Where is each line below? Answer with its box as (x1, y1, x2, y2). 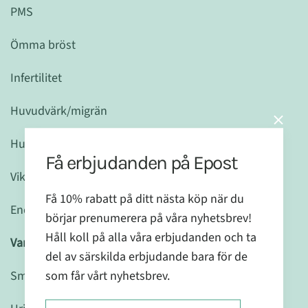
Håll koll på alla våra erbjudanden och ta (45, 228, 256, 245)
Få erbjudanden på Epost (45, 151, 238, 173)
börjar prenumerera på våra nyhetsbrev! (45, 209, 252, 226)
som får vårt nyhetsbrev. (45, 267, 170, 284)
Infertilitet (10, 69, 62, 87)
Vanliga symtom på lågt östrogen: (10, 234, 184, 252)
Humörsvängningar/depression (10, 135, 170, 153)
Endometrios (10, 201, 77, 219)
